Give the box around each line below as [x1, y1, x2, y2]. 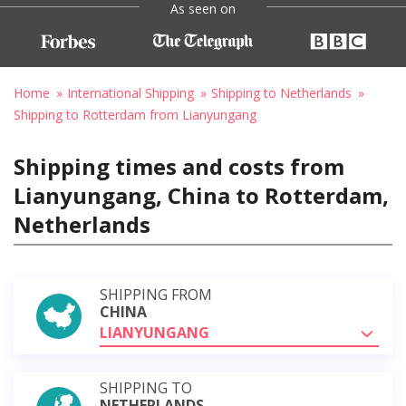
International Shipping [67, 83, 194, 101]
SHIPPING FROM [100, 284, 212, 304]
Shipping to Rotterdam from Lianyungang [14, 105, 256, 123]
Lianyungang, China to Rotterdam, [14, 179, 389, 210]
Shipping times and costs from [14, 150, 344, 181]
